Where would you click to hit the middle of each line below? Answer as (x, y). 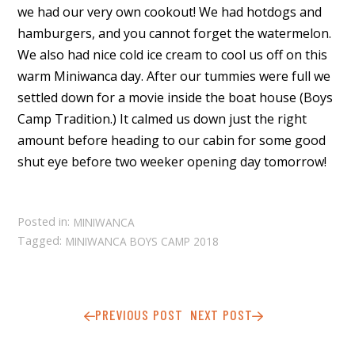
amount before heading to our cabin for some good (172, 141)
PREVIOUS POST (139, 315)
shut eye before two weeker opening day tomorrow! (172, 162)
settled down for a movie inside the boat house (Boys (176, 98)
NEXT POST (221, 315)
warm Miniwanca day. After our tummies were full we (174, 76)
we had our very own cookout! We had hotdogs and (170, 12)
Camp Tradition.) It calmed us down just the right (162, 119)
